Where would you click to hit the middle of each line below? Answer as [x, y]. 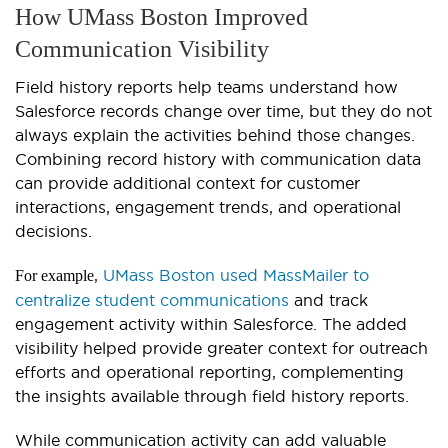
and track [328, 300]
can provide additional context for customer [187, 183]
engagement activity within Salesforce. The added [211, 324]
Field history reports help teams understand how [206, 87]
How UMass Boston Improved [161, 17]
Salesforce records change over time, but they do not [223, 111]
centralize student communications [152, 300]
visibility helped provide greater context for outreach [221, 348]
